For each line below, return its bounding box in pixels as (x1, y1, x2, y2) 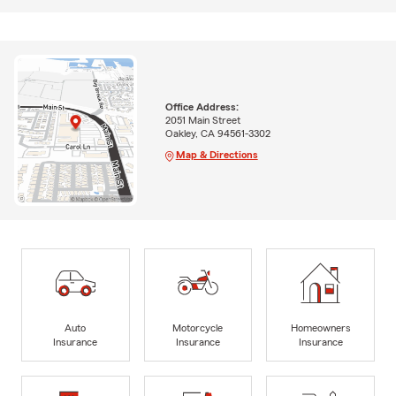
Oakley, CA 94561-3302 (164, 127, 270, 139)
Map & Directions (175, 148, 258, 160)
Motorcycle (172, 322, 224, 333)
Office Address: (164, 101, 239, 112)
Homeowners (290, 322, 351, 333)
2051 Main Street (164, 114, 240, 126)
